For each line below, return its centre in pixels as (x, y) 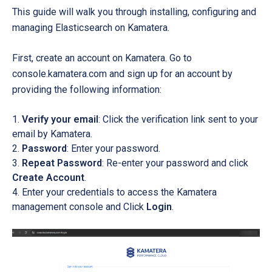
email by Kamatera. (52, 134)
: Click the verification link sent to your (178, 119)
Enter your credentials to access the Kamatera (119, 192)
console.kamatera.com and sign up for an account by (122, 74)
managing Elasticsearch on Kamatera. (92, 28)
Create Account (48, 178)
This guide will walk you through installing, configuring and (134, 12)
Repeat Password (62, 163)
